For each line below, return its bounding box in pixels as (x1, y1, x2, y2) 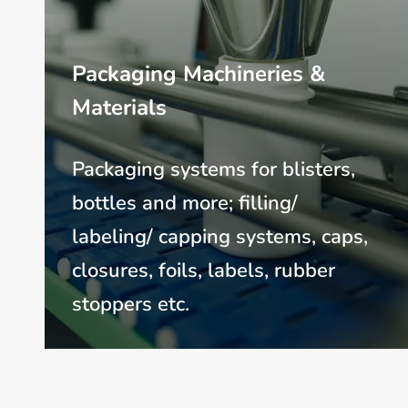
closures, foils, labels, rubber (72, 257, 336, 285)
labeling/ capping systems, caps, (72, 223, 369, 251)
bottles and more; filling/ (72, 189, 299, 218)
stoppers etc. (72, 291, 190, 319)
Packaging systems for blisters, (72, 156, 356, 184)
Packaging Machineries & (72, 59, 326, 89)
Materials (72, 93, 168, 123)
